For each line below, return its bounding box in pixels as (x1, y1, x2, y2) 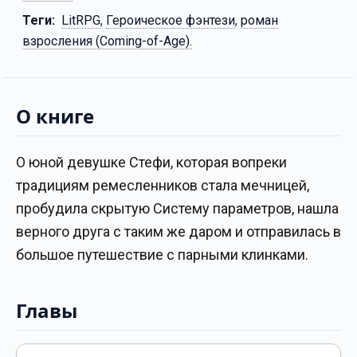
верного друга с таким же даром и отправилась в (16, 223, 341, 241)
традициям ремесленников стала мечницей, (16, 177, 309, 194)
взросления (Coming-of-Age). (22, 33, 192, 49)
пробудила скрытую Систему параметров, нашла (16, 200, 339, 218)
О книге (16, 103, 94, 130)
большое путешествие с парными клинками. (16, 246, 308, 264)
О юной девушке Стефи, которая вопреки (16, 154, 287, 171)
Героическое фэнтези (106, 13, 235, 29)
